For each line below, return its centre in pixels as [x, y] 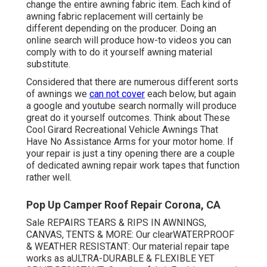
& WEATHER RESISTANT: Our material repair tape [128, 247]
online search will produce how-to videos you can [129, 41]
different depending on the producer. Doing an [121, 29]
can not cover [117, 94]
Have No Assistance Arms [81, 142]
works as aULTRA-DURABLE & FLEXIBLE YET [120, 259]
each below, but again [190, 94]
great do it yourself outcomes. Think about [115, 118]
